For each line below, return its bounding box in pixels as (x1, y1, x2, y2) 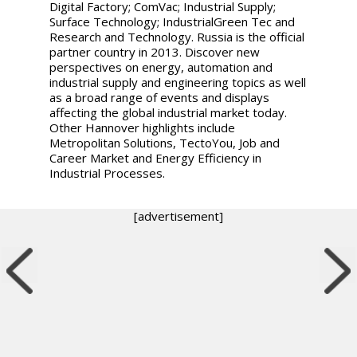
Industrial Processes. (49, 164, 166, 181)
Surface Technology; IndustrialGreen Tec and (49, 13, 296, 29)
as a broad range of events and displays (49, 88, 270, 105)
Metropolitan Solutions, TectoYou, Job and (49, 134, 280, 151)
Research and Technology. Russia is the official (49, 28, 305, 45)
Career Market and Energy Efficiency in (49, 149, 262, 166)
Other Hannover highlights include (49, 119, 236, 135)
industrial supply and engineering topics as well (49, 73, 307, 90)
